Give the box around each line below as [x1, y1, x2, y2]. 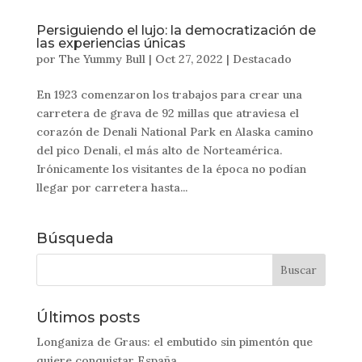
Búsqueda [36, 229, 114, 247]
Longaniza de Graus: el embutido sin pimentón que [36, 334, 313, 349]
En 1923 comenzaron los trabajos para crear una [36, 86, 302, 102]
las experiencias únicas [36, 35, 186, 51]
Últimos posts [36, 308, 140, 326]
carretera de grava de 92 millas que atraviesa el [36, 105, 299, 120]
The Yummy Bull [58, 51, 145, 66]
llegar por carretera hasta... [36, 179, 187, 195]
